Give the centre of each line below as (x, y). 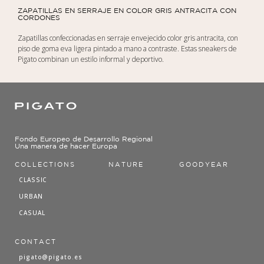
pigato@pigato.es (51, 257)
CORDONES (39, 17)
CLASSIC (33, 180)
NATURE (126, 165)
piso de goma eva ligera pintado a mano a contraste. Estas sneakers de (127, 49)
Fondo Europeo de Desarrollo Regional (84, 139)
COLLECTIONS (45, 165)
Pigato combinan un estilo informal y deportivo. (91, 59)
